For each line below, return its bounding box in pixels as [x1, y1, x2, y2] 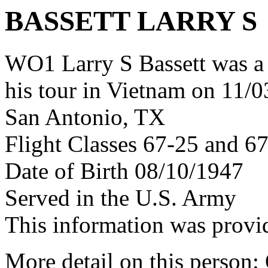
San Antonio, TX [5, 104, 165, 130]
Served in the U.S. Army [5, 185, 236, 211]
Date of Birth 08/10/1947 [5, 158, 243, 184]
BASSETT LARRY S [5, 5, 257, 36]
